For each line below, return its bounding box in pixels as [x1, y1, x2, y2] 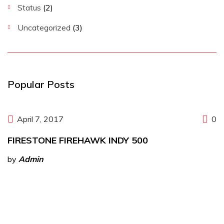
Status [17, 2, 41, 12]
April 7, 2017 [17, 113, 63, 124]
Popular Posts [7, 78, 74, 90]
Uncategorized [17, 22, 70, 32]
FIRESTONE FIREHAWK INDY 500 [7, 134, 148, 146]
